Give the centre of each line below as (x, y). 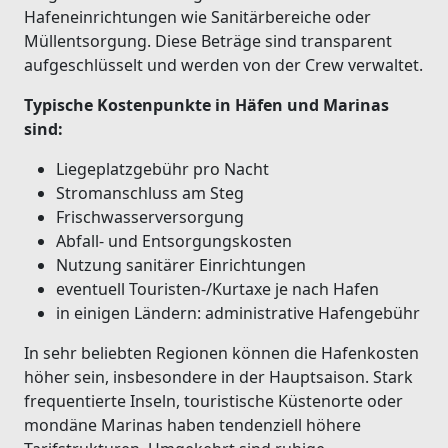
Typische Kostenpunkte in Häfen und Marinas (206, 104)
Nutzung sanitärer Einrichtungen (181, 264)
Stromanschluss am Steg (150, 192)
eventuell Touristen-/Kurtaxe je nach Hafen (217, 288)
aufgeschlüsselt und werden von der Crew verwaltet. (223, 64)
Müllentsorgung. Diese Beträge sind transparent (208, 40)
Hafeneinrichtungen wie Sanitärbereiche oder (197, 16)
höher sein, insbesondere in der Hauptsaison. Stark (218, 376)
